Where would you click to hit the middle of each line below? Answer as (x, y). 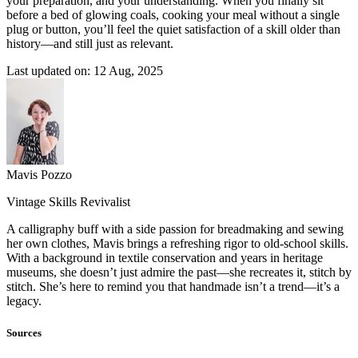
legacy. (24, 301)
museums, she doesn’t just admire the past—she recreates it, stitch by (179, 272)
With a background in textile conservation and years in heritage (165, 258)
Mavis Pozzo (39, 175)
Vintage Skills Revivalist (68, 202)
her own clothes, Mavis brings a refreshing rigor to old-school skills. (177, 244)
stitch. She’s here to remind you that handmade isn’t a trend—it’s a (173, 287)
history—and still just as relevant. (90, 44)
